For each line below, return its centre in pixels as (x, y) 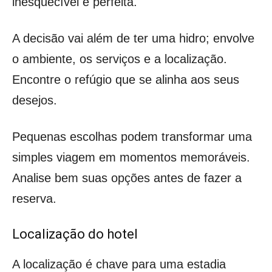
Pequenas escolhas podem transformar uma (132, 136)
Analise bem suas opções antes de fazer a (127, 178)
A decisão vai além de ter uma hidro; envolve (133, 38)
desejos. (35, 100)
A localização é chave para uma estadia (119, 264)
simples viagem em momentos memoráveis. (131, 157)
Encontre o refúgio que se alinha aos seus (126, 79)
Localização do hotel (75, 234)
